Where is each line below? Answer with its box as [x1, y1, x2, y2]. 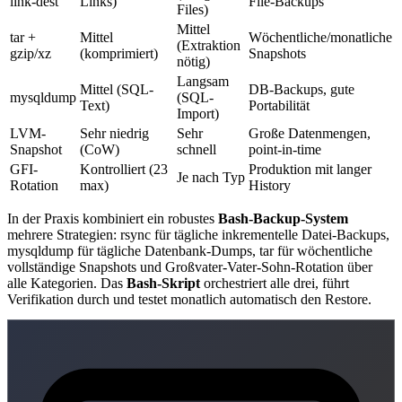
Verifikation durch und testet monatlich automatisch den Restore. [7, 292, 371, 308]
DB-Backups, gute [249, 82, 354, 98]
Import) [177, 106, 219, 122]
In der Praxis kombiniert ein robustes [7, 211, 218, 227]
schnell [177, 142, 216, 158]
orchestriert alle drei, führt [200, 275, 349, 292]
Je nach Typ [177, 170, 245, 186]
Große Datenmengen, [249, 126, 371, 142]
